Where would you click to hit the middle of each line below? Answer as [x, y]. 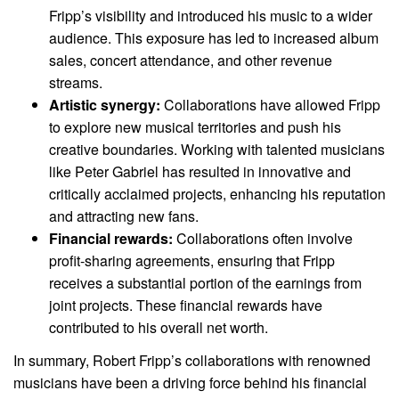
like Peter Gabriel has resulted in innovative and [200, 172]
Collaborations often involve [263, 239]
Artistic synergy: [105, 105]
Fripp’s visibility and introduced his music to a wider [211, 16]
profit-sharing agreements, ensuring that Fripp [192, 261]
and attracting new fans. [124, 216]
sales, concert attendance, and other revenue [191, 61]
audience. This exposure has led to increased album [214, 38]
